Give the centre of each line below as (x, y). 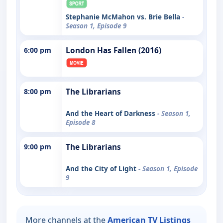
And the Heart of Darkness (111, 113)
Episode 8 (80, 122)
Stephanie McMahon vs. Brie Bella (124, 17)
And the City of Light (102, 168)
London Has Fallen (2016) (113, 50)
